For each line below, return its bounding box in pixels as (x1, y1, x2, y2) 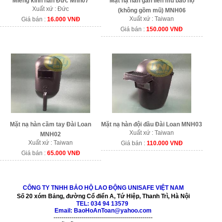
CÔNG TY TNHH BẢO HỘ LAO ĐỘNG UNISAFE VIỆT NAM (22, 184, 184, 191)
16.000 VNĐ (47, 15, 80, 23)
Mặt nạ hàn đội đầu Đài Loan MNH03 (101, 120, 203, 128)
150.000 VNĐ (146, 25, 183, 33)
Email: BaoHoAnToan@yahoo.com (55, 207, 152, 214)
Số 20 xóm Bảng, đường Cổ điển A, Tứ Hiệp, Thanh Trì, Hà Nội (16, 192, 190, 200)
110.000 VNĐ (146, 139, 183, 147)
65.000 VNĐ (47, 149, 80, 157)
